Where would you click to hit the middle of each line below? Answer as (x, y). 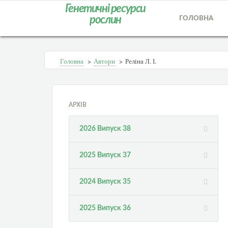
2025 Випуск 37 (105, 155)
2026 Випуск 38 (105, 129)
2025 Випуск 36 (105, 208)
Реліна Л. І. (141, 61)
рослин (105, 20)
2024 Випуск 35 (105, 182)
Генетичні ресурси (105, 9)
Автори (104, 61)
